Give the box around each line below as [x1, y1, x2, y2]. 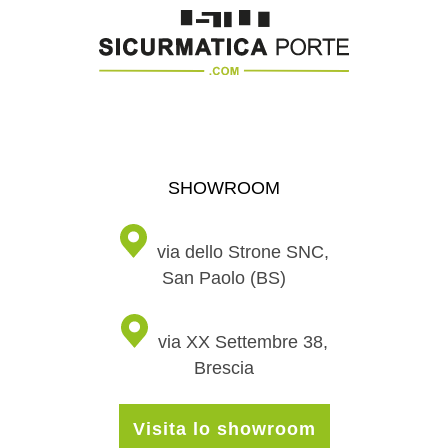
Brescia [194, 357, 254, 378]
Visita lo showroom [132, 418, 316, 439]
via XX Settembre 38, [157, 331, 328, 352]
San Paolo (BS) [162, 267, 286, 288]
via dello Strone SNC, [156, 241, 329, 262]
